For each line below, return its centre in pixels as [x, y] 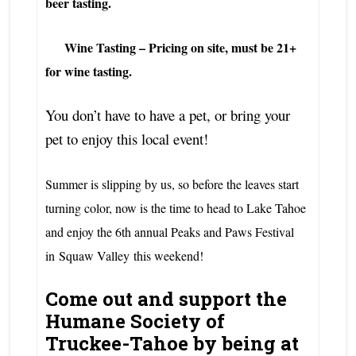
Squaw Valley [96, 256]
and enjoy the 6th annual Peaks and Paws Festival [169, 232]
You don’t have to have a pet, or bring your [167, 115]
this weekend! [168, 256]
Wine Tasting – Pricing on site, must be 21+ [170, 48]
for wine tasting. [90, 72]
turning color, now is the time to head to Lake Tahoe [175, 208]
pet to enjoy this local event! [126, 139]
